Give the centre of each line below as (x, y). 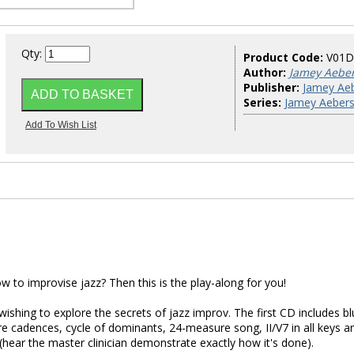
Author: (265, 72)
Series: (262, 102)
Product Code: (285, 57)
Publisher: (271, 87)
